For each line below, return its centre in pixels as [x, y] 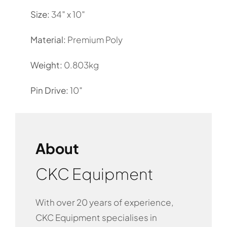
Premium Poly [94, 39]
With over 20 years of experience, [104, 202]
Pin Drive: [49, 90]
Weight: [46, 65]
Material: [48, 39]
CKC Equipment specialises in [96, 217]
